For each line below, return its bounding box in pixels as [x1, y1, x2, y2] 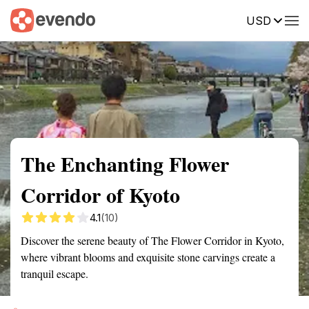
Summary [10, 13, 52, 26]
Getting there [113, 13, 172, 26]
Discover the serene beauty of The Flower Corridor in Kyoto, [21, 233, 284, 248]
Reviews [266, 13, 304, 26]
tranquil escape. [21, 266, 88, 281]
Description [193, 13, 245, 26]
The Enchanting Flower [21, 148, 229, 179]
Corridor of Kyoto [21, 179, 180, 210]
